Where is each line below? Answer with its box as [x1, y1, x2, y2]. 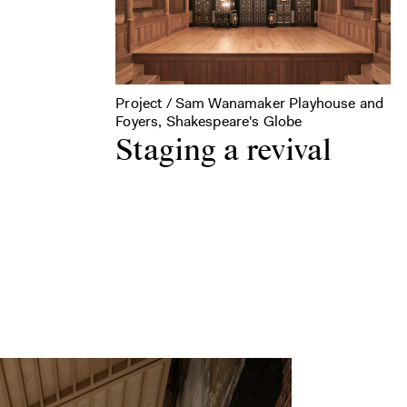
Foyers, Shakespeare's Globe [115, 112, 303, 132]
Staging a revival [115, 133, 333, 171]
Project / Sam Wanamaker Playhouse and [115, 94, 384, 114]
